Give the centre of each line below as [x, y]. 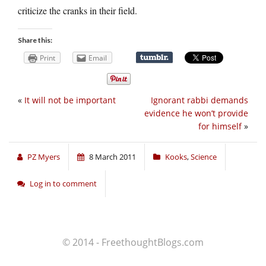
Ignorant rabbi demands [199, 100]
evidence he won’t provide [196, 113]
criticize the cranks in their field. [77, 11]
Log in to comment [63, 184]
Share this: [35, 40]
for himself [220, 126]
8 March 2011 [113, 157]
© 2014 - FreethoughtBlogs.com [133, 243]
